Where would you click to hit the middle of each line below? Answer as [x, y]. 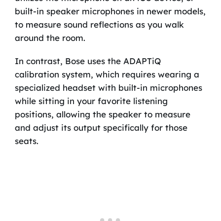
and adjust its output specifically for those [101, 128]
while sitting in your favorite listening [91, 101]
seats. [26, 141]
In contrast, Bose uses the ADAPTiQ [88, 61]
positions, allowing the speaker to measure [102, 114]
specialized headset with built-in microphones [108, 88]
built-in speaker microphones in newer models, [110, 11]
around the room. [50, 38]
